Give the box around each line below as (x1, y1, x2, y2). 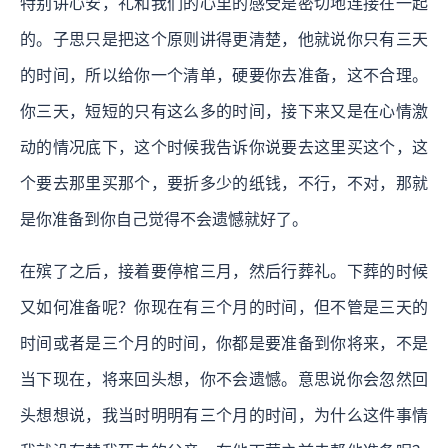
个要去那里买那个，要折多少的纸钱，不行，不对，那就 (20, 174, 428, 192)
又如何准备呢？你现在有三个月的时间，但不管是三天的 (20, 298, 428, 316)
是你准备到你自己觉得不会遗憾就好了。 (20, 210, 308, 228)
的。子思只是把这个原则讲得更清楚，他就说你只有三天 (20, 30, 428, 48)
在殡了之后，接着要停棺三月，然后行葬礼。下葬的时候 (20, 262, 428, 280)
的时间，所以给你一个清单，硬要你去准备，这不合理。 (20, 66, 428, 84)
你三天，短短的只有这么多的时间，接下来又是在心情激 (20, 102, 428, 120)
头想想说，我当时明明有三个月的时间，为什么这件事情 (20, 406, 428, 424)
